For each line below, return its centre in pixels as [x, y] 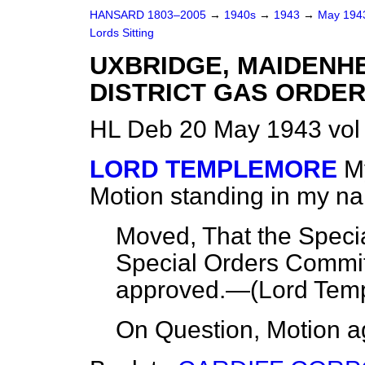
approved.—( [187, 290]
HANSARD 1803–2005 [148, 15]
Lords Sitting [122, 33]
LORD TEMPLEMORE [213, 169]
